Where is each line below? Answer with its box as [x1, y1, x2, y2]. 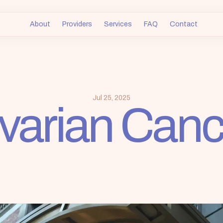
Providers [62, 18, 92, 29]
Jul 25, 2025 [93, 92, 130, 103]
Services [104, 18, 132, 29]
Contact [169, 18, 198, 29]
